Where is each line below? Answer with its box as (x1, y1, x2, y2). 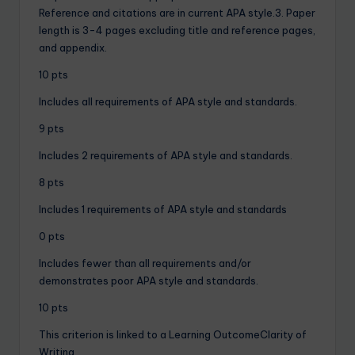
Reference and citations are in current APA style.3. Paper (39, 6, 315, 19)
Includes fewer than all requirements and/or (39, 256, 251, 269)
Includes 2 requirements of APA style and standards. (39, 148, 292, 162)
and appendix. (39, 40, 107, 54)
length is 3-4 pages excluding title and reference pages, (39, 23, 315, 36)
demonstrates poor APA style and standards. (39, 273, 258, 287)
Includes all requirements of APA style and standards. (39, 94, 297, 108)
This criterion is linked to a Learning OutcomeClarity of (39, 327, 307, 341)
